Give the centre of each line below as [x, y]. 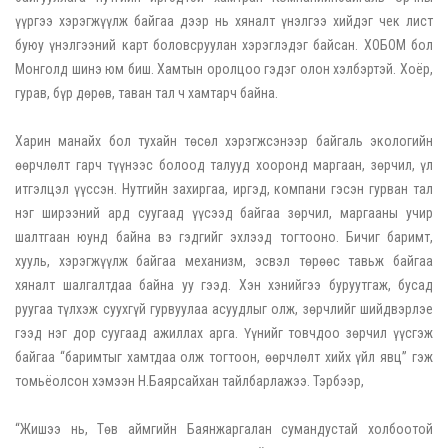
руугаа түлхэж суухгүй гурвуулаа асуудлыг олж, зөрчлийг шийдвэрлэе [224, 309]
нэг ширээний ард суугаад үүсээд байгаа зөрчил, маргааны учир [224, 213]
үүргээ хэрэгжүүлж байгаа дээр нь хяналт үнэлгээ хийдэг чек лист [224, 21]
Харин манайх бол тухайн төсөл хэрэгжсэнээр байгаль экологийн [224, 141]
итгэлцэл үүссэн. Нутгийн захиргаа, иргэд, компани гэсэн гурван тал [224, 189]
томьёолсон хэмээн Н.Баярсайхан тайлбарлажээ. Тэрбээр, [189, 381]
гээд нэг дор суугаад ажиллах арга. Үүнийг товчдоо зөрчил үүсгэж [224, 333]
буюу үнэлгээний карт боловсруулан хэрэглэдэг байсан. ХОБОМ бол [224, 45]
